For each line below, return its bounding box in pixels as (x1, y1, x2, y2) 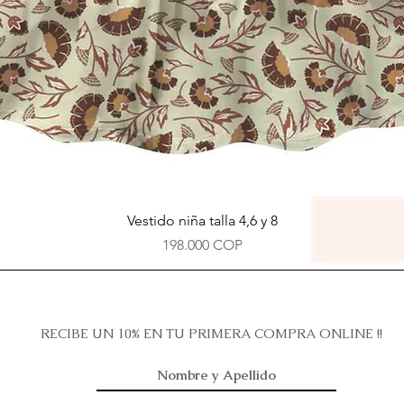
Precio (200, 235, 242, 253)
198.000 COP (161, 236, 243, 254)
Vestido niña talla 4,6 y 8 (126, 212, 278, 230)
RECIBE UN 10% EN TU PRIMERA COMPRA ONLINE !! (41, 325, 386, 343)
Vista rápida (169, 211, 235, 228)
